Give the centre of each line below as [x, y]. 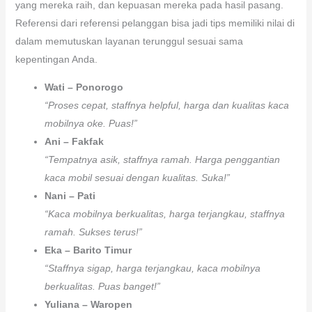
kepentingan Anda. [56, 59]
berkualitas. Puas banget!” [102, 286]
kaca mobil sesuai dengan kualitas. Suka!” [137, 177]
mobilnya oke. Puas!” [91, 123]
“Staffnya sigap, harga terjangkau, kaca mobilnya [152, 268]
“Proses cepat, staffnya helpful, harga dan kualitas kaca [166, 105]
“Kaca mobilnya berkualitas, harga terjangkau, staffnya [164, 213]
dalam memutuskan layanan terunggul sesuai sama [129, 41]
